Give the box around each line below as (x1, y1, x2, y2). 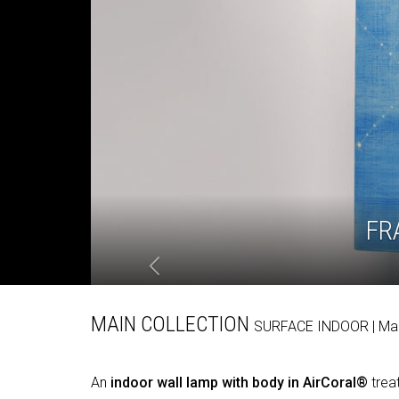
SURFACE (254, 317, 317, 335)
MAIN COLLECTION (91, 311, 254, 337)
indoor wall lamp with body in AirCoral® (110, 373, 368, 391)
